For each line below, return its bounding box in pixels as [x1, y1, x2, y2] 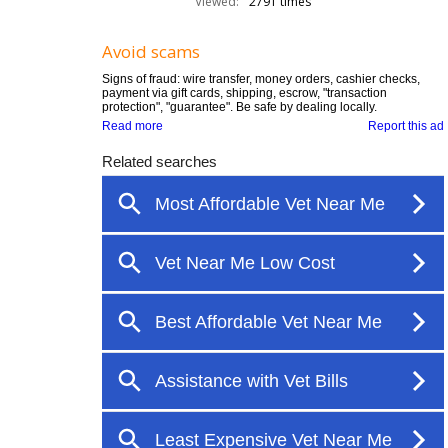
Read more [102, 119, 163, 133]
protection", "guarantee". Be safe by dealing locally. [102, 100, 377, 114]
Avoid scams [102, 40, 200, 63]
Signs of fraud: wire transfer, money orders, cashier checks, [102, 72, 420, 86]
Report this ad [368, 119, 444, 133]
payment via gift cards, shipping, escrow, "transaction [102, 86, 387, 100]
